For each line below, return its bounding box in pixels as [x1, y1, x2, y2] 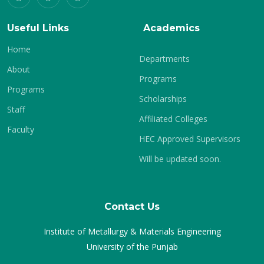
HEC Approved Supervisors [139, 133, 240, 144]
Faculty [7, 124, 34, 135]
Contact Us [104, 201, 160, 212]
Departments [139, 53, 190, 64]
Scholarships [139, 93, 187, 104]
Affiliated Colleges [139, 113, 207, 124]
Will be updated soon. [139, 153, 221, 164]
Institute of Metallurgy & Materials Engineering [43, 226, 221, 237]
